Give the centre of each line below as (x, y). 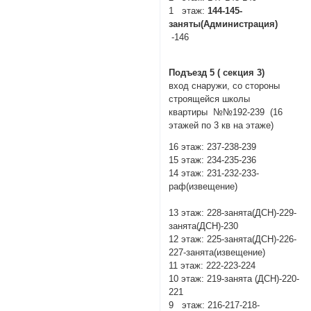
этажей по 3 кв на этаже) (221, 125)
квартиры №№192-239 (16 (226, 112)
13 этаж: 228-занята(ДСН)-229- (233, 213)
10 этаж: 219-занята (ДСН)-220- (234, 279)
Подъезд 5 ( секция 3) (217, 72)
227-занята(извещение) (217, 253)
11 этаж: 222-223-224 (212, 266)
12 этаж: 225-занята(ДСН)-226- (233, 239)
